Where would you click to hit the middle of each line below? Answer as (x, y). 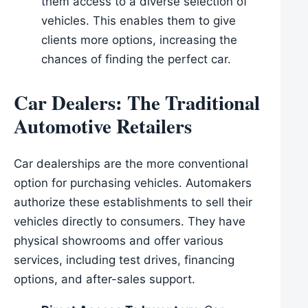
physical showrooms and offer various (119, 241)
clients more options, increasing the (139, 40)
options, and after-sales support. (104, 279)
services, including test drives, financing (124, 260)
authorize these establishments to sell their (133, 202)
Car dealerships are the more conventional (131, 164)
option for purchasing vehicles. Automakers (133, 183)
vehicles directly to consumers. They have (130, 222)
